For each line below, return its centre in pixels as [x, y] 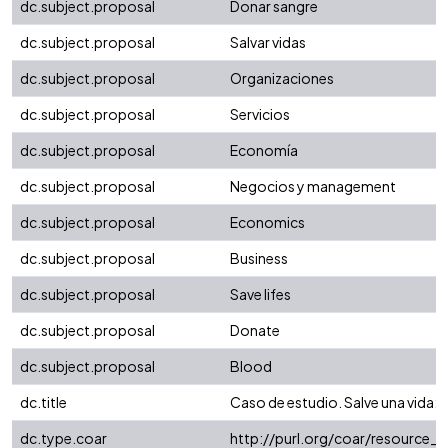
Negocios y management [313, 186]
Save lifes [260, 294]
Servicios [260, 114]
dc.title [43, 402]
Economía [264, 150]
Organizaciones [282, 78]
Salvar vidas [268, 42]
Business [259, 258]
